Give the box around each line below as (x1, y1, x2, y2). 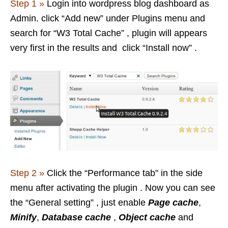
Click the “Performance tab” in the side (44, 168, 203, 179)
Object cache (119, 212, 176, 223)
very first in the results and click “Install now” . (10, 43, 197, 53)
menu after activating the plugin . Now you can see (10, 183, 215, 193)
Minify (10, 212, 37, 223)
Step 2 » (10, 168, 44, 179)
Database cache (42, 212, 111, 223)
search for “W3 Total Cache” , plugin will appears (10, 28, 207, 39)
